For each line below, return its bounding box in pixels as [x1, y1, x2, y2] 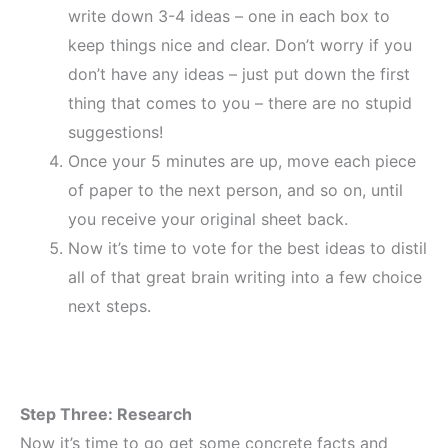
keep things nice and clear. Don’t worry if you [68, 35, 412, 56]
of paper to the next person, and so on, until [68, 180, 403, 201]
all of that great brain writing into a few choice [68, 267, 422, 288]
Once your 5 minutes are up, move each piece [68, 151, 416, 172]
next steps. [68, 296, 151, 317]
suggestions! [68, 122, 163, 143]
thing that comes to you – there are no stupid [68, 93, 412, 114]
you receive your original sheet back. [68, 209, 348, 230]
